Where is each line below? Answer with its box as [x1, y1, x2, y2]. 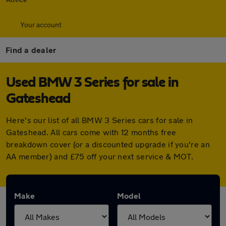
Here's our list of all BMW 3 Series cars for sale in [6, 115, 193, 125]
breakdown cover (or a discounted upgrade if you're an [6, 139, 210, 149]
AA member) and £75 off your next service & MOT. [6, 151, 194, 161]
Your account [20, 20, 62, 29]
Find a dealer [6, 45, 56, 54]
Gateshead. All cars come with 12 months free [6, 127, 177, 137]
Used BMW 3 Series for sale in [6, 76, 179, 90]
